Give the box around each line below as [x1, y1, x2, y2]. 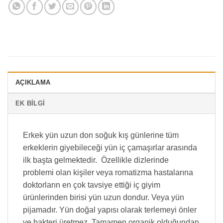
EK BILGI [15, 100, 45, 108]
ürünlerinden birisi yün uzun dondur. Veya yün [23, 193, 184, 202]
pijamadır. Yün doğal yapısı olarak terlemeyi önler [23, 206, 197, 215]
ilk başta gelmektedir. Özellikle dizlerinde [23, 156, 169, 165]
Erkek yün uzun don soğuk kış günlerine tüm [23, 131, 179, 140]
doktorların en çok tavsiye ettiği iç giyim [23, 181, 160, 190]
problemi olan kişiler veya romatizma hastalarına [23, 168, 193, 177]
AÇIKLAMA [15, 79, 51, 87]
